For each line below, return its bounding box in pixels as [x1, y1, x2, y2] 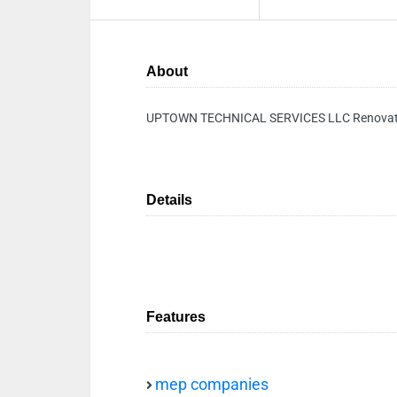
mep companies [155, 376, 269, 393]
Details [146, 192, 192, 207]
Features [146, 309, 206, 324]
